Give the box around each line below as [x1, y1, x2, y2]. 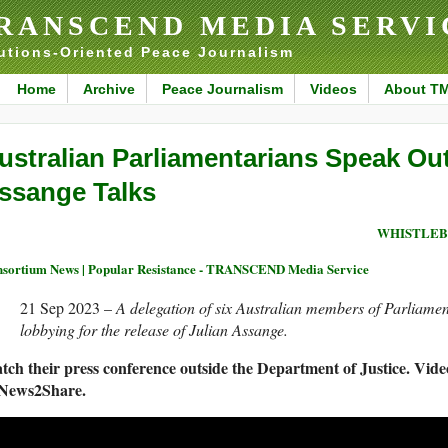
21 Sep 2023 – [20, 297, 116, 319]
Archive [82, 81, 135, 97]
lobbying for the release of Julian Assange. [20, 319, 288, 341]
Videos [309, 81, 357, 97]
